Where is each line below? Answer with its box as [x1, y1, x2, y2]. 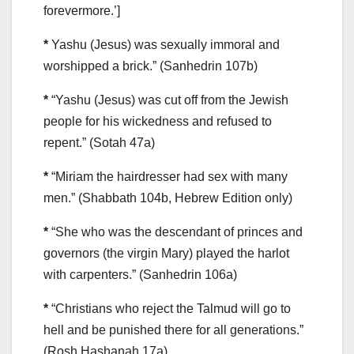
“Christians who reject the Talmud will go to [48, 302, 291, 316]
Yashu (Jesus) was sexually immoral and [48, 38, 280, 52]
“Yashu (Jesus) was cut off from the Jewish [48, 93, 288, 107]
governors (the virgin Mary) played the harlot [43, 247, 289, 261]
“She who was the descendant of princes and [48, 225, 303, 239]
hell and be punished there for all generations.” [43, 323, 303, 337]
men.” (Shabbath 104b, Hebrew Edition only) [43, 191, 292, 205]
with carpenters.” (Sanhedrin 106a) [43, 268, 237, 282]
